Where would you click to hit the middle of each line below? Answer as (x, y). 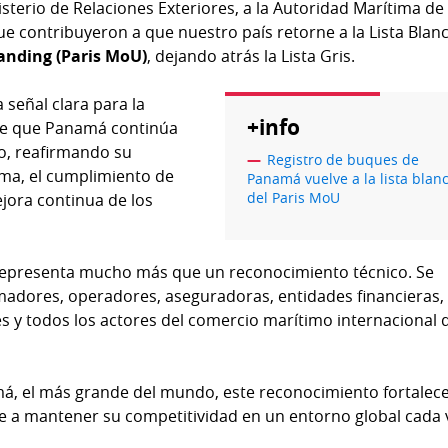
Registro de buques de (343, 160)
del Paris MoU (294, 198)
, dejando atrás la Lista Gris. (251, 56)
